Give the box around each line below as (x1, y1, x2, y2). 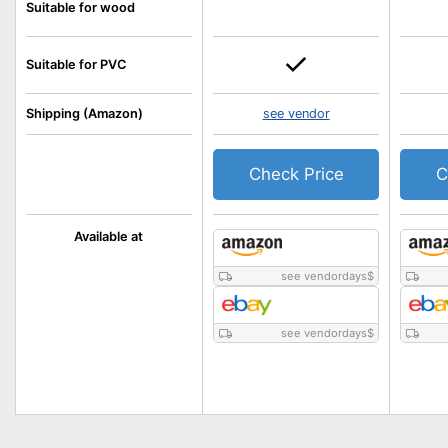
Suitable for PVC (26, 57, 127, 72)
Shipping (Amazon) (26, 106, 143, 121)
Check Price (248, 164, 344, 184)
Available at (74, 229, 144, 244)
